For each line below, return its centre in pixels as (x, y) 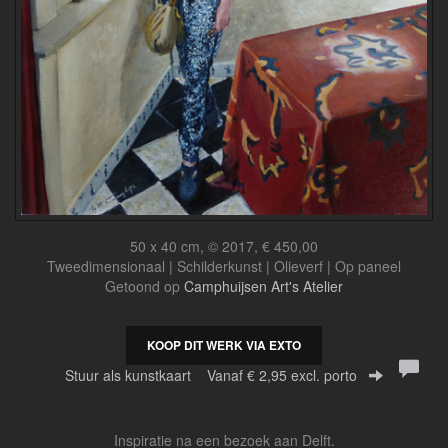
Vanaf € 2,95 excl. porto (282, 374)
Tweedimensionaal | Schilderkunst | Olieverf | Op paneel (224, 265)
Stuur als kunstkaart (136, 374)
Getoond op (144, 285)
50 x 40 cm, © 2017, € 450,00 (224, 245)
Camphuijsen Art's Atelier (263, 285)
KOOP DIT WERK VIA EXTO (224, 344)
